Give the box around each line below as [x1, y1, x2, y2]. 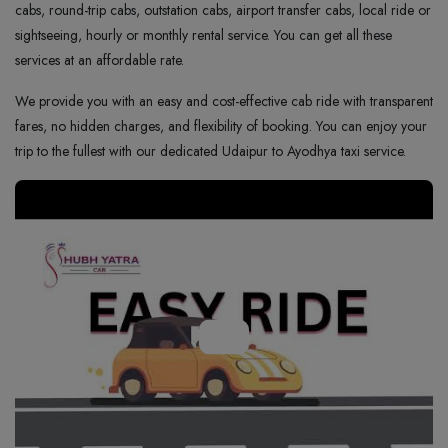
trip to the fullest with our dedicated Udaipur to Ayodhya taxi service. [15, 141, 406, 161]
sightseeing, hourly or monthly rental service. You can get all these [15, 25, 392, 45]
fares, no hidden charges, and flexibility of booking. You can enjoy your [15, 116, 427, 136]
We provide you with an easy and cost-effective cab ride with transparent [15, 91, 433, 111]
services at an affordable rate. [15, 50, 188, 70]
